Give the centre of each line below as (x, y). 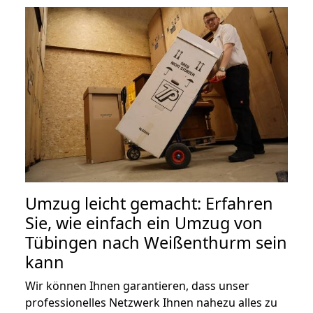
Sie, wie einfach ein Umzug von (144, 223)
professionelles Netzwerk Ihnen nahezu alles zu (151, 302)
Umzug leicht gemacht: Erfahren (149, 203)
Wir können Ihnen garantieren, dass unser (137, 285)
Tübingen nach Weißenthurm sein (156, 242)
